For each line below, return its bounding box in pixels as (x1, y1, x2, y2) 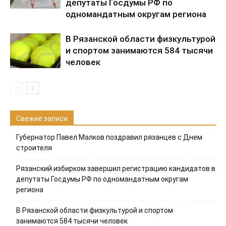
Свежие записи (16, 115, 68, 123)
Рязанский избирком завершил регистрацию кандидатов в (16, 164, 215, 173)
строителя (16, 144, 52, 152)
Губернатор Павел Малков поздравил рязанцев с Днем (16, 133, 202, 141)
